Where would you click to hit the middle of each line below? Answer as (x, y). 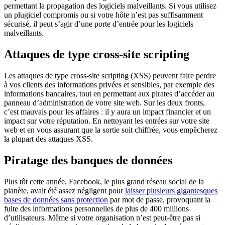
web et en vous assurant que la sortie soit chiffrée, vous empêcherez (111, 130)
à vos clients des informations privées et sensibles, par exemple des (109, 85)
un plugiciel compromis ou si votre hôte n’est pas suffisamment (103, 15)
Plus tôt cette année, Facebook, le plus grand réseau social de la (104, 182)
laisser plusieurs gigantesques (171, 191)
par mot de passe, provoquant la (159, 200)
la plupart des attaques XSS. (48, 139)
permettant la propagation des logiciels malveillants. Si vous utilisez (110, 6)
